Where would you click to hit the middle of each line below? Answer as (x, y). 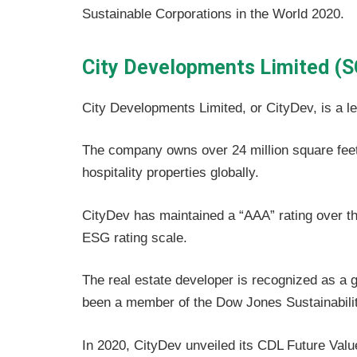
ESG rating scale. (135, 237)
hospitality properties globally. (171, 173)
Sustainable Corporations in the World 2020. (213, 14)
